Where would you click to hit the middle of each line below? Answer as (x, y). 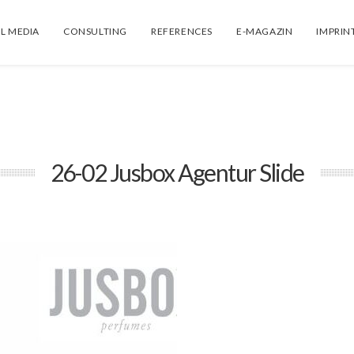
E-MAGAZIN (265, 31)
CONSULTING (96, 31)
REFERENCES (182, 31)
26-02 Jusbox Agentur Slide (177, 172)
